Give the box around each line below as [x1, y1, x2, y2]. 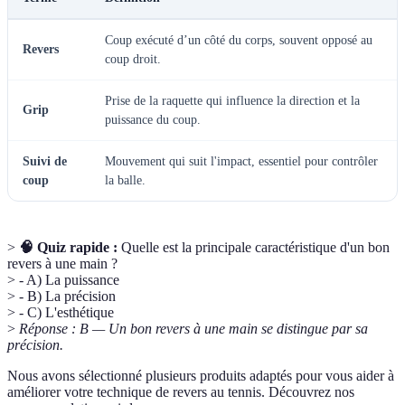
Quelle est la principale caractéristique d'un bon [118, 240, 390, 256]
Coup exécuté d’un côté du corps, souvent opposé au [105, 33, 372, 48]
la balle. [105, 174, 146, 188]
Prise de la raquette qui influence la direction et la [105, 94, 360, 108]
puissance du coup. [105, 113, 201, 127]
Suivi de [23, 155, 67, 169]
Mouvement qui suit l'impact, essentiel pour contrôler [105, 155, 378, 169]
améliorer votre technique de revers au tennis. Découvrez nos [7, 384, 354, 400]
